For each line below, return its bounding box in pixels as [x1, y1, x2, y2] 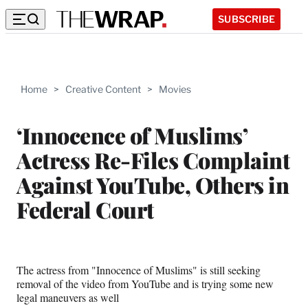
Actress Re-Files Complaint [16, 144, 289, 175]
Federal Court [16, 194, 154, 224]
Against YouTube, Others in [16, 169, 289, 199]
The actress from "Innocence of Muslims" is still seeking [16, 262, 261, 277]
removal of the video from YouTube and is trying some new [16, 276, 274, 291]
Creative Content [65, 83, 141, 95]
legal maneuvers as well [16, 289, 122, 305]
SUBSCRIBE [218, 12, 275, 25]
